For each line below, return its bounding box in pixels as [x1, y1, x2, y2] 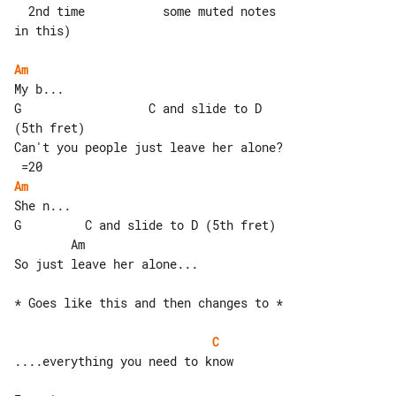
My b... [14, 80, 64, 97]
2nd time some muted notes [14, 2, 28, 19]
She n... [14, 196, 71, 214]
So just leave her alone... [14, 255, 198, 272]
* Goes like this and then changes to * [14, 293, 283, 311]
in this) [14, 21, 71, 39]
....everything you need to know [14, 352, 233, 369]
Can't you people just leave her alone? [14, 138, 290, 156]
